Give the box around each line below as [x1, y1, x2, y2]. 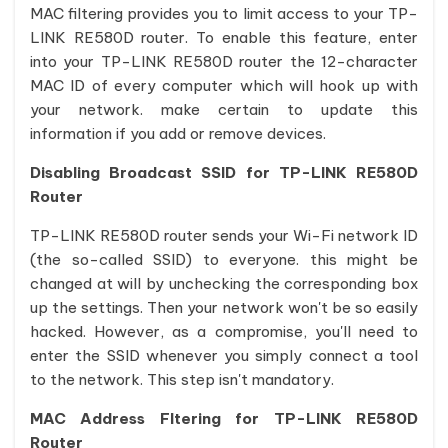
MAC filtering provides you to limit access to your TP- [30, 4, 418, 23]
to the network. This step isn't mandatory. [30, 370, 334, 389]
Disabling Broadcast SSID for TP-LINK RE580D [30, 163, 418, 182]
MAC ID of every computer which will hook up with [30, 76, 418, 95]
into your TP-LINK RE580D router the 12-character [30, 52, 418, 71]
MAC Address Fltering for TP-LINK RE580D [30, 409, 418, 428]
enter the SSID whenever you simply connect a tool [30, 346, 418, 365]
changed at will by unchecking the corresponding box [30, 274, 418, 293]
